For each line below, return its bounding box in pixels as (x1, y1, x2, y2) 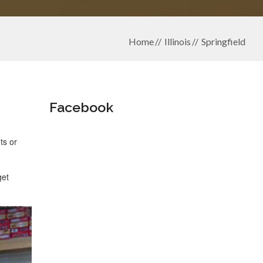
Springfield (201, 36, 245, 47)
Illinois (164, 36, 191, 47)
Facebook (49, 99, 113, 115)
